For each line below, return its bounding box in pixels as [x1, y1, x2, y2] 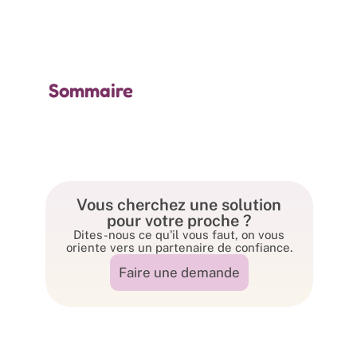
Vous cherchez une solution [76, 195, 282, 214]
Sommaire [49, 79, 133, 102]
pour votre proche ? [106, 211, 252, 230]
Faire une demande [118, 265, 240, 280]
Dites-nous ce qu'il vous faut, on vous [73, 228, 285, 241]
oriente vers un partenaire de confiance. [65, 241, 292, 254]
